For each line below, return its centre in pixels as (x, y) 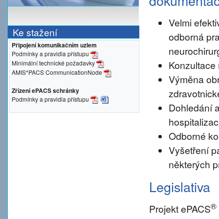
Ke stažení (35, 32)
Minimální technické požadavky (54, 63)
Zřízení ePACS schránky (45, 90)
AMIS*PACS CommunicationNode (58, 72)
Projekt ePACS (180, 208)
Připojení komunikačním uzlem (54, 45)
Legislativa (180, 186)
